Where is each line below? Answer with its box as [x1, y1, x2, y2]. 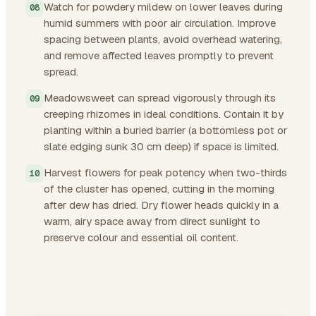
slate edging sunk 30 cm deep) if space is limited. [44, 139, 279, 153]
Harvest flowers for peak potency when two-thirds [44, 165, 287, 179]
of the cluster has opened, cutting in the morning [44, 181, 274, 195]
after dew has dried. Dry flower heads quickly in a [44, 197, 279, 212]
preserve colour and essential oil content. [44, 230, 238, 244]
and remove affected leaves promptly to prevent [44, 48, 274, 62]
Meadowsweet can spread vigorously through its [44, 90, 276, 104]
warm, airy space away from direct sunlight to [44, 214, 260, 228]
